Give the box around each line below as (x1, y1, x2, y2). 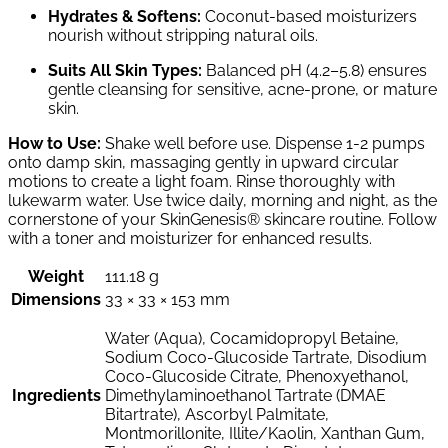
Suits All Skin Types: (48, 60, 202, 80)
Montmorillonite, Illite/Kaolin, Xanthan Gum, (105, 423, 425, 443)
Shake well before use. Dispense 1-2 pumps (101, 133, 425, 153)
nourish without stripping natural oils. (48, 25, 318, 45)
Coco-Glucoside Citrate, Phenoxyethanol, (105, 366, 409, 386)
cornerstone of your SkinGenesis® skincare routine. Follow (8, 209, 437, 229)
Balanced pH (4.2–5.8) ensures (202, 60, 427, 80)
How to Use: (8, 133, 101, 153)
